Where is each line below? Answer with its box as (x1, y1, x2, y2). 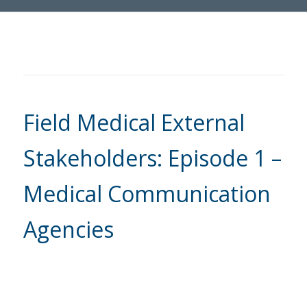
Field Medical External (23, 107, 245, 137)
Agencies (23, 214, 114, 244)
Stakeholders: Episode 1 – (23, 143, 282, 173)
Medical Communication (23, 178, 271, 208)
